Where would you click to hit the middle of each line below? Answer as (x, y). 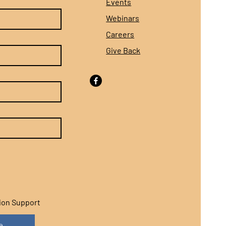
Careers (120, 34)
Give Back (123, 50)
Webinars (123, 18)
